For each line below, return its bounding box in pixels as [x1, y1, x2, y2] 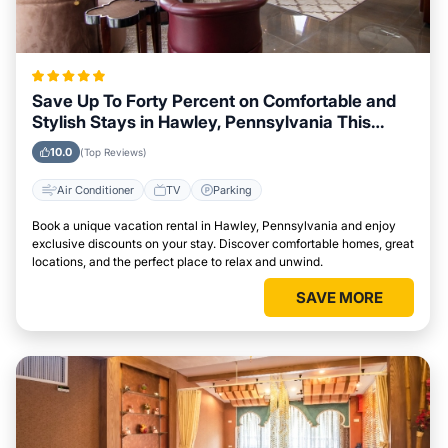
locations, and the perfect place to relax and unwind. [32, 254, 323, 269]
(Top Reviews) [80, 146, 147, 158]
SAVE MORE [295, 288, 383, 307]
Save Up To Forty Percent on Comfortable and [32, 91, 396, 111]
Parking [213, 182, 252, 197]
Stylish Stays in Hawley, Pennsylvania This [32, 112, 371, 132]
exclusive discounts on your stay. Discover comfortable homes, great [32, 236, 414, 251]
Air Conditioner [57, 182, 134, 197]
